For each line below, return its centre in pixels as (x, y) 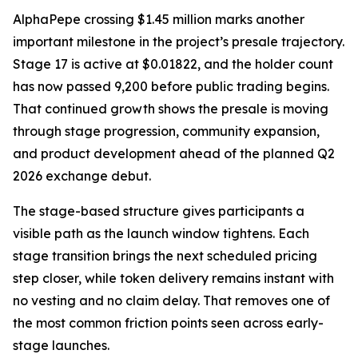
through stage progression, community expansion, (166, 131)
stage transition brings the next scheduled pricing (165, 256)
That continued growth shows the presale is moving (171, 109)
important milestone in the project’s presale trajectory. (179, 42)
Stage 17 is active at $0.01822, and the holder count (173, 64)
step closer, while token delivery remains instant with (173, 278)
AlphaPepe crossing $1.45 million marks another (159, 20)
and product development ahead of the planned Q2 (174, 154)
